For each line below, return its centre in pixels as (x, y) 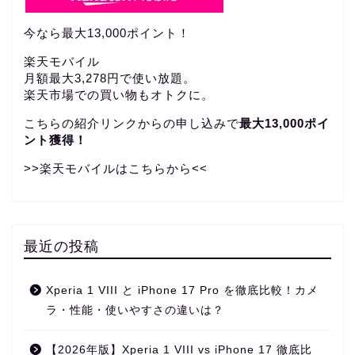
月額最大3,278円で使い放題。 (110, 78)
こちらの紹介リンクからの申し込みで (132, 123)
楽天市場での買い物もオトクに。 (119, 94)
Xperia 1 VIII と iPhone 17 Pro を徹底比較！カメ (182, 291)
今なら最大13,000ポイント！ (107, 32)
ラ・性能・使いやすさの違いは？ (135, 311)
